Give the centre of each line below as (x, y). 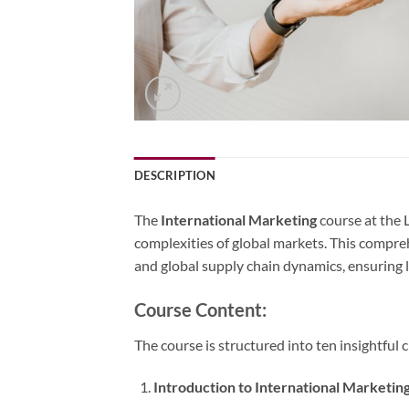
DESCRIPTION (175, 175)
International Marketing (239, 219)
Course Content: (200, 310)
